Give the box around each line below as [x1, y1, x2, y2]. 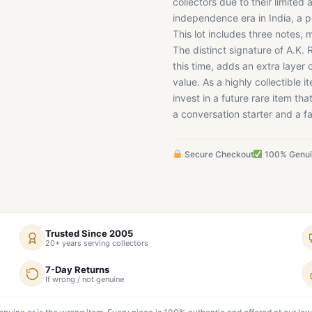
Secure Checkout [182, 149, 253, 159]
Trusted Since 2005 [45, 227, 133, 239]
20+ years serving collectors [45, 237, 148, 248]
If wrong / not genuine [45, 274, 124, 284]
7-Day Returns [45, 263, 109, 275]
